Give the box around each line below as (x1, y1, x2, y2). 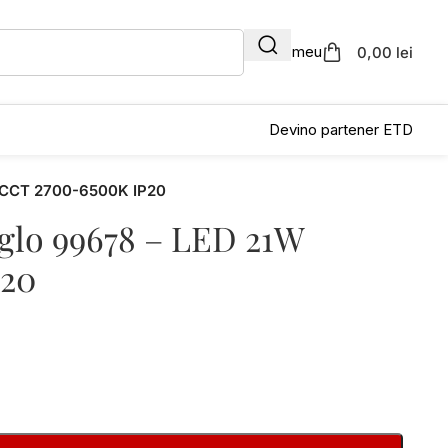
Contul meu (244, 42, 322, 61)
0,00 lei (357, 42, 413, 62)
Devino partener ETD (269, 120, 413, 139)
